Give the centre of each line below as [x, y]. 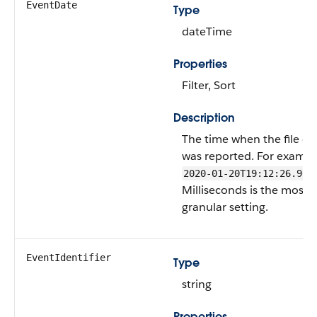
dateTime [207, 31]
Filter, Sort [209, 85]
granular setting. [225, 207]
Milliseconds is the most [245, 190]
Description [204, 118]
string [197, 284]
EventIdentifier [69, 258]
